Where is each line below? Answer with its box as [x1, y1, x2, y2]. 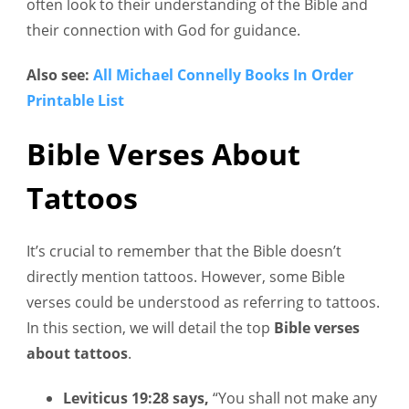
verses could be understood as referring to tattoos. [26, 292, 380, 313]
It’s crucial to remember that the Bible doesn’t [26, 241, 341, 262]
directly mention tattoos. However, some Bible [26, 267, 345, 288]
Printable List [26, 89, 124, 110]
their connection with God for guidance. [26, 19, 300, 40]
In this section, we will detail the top [26, 318, 274, 339]
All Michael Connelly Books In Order [93, 64, 353, 85]
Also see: [26, 64, 93, 85]
